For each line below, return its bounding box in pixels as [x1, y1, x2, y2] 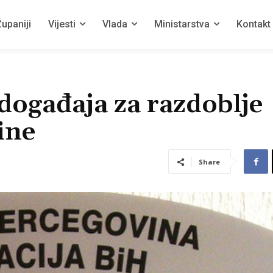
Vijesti [48, 18, 76, 30]
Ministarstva [154, 18, 210, 30]
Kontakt [236, 18, 271, 30]
